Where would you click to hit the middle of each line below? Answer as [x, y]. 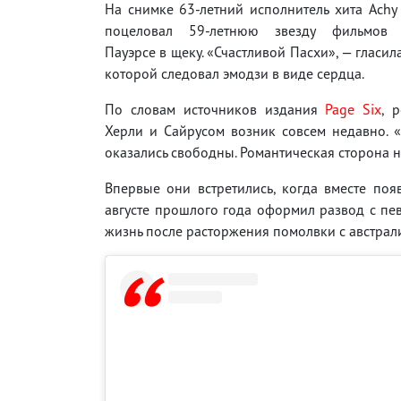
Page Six [354, 109]
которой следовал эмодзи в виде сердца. [235, 73]
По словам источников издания [215, 109]
